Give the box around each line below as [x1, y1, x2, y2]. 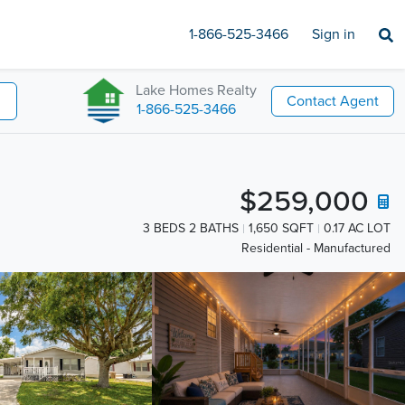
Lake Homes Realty [136, 80, 257, 99]
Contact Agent [287, 91, 379, 110]
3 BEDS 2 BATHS [143, 221, 239, 236]
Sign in [312, 25, 355, 43]
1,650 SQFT [249, 221, 314, 236]
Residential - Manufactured [241, 240, 391, 257]
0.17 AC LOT [324, 221, 391, 236]
